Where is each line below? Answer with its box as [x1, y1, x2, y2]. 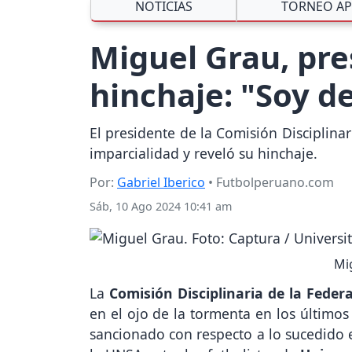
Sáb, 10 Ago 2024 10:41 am [90, 199, 232, 214]
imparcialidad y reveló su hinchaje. [90, 144, 317, 163]
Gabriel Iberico [117, 174, 205, 192]
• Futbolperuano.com [205, 174, 334, 192]
